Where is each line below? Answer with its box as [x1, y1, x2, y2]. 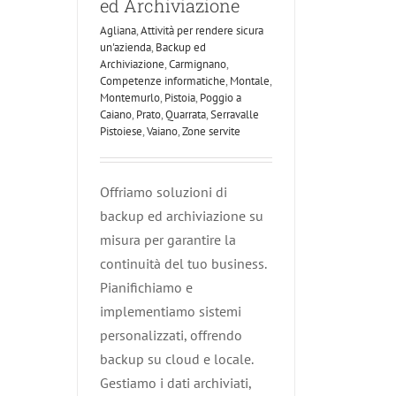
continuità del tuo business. [100, 255, 266, 272]
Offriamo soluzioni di [100, 183, 227, 201]
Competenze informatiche [100, 73, 225, 88]
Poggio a [200, 90, 241, 105]
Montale [230, 73, 270, 88]
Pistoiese [100, 124, 142, 139]
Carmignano [169, 57, 226, 72]
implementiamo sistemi [100, 302, 241, 320]
